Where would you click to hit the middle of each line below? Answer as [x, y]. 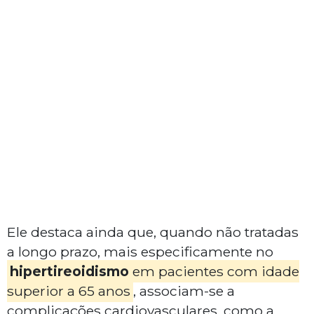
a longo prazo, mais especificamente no [140, 252]
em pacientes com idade [214, 272]
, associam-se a [184, 291]
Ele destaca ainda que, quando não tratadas [153, 232]
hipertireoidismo [69, 272]
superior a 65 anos [69, 291]
